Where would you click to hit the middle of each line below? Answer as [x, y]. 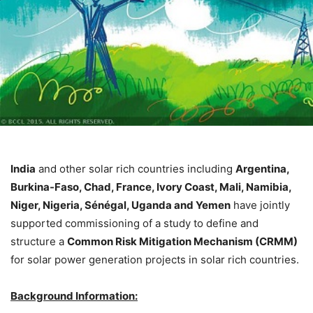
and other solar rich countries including [136, 169]
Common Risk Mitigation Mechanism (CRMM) [182, 242]
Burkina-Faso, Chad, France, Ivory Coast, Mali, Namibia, [151, 187]
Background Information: [74, 296]
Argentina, [262, 169]
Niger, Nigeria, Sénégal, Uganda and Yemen [121, 205]
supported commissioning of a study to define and [134, 224]
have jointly [260, 205]
